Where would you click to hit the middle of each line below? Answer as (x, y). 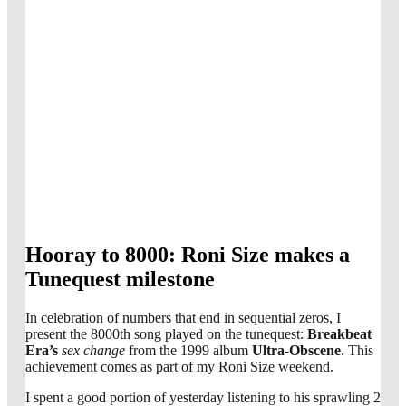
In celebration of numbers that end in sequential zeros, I (183, 317)
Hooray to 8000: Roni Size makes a (188, 254)
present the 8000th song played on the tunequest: (166, 333)
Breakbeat (339, 333)
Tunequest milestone (120, 279)
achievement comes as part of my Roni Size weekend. (179, 366)
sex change (93, 350)
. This (357, 350)
